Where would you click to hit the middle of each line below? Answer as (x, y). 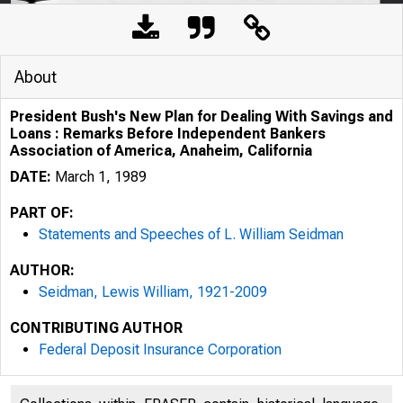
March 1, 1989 (99, 177)
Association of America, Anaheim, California (161, 151)
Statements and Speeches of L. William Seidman (191, 234)
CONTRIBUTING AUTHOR (96, 328)
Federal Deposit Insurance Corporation (160, 349)
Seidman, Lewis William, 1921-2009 (153, 292)
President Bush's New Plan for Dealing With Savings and (201, 116)
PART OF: (42, 213)
